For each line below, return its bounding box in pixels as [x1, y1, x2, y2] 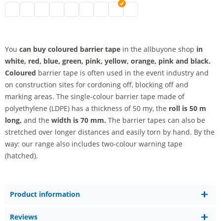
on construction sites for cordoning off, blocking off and [5, 80, 188, 89]
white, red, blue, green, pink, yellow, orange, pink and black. [5, 56, 211, 66]
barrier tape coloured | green [49, 4, 147, 13]
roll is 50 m [169, 104, 206, 113]
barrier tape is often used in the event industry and [38, 68, 209, 77]
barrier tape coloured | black [5, 4, 101, 13]
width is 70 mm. [49, 115, 106, 125]
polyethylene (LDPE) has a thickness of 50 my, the [5, 104, 169, 113]
